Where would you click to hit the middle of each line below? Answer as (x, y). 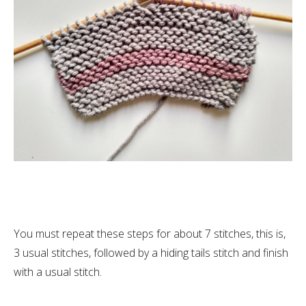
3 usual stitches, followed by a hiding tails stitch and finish (151, 252)
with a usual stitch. (58, 272)
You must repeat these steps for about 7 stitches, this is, (150, 233)
